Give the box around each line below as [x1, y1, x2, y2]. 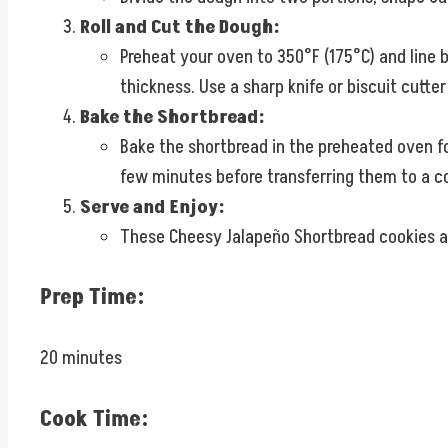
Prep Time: [40, 282, 144, 314]
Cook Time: [40, 403, 148, 435]
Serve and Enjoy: [80, 193, 224, 220]
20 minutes [40, 345, 122, 372]
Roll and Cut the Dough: [80, 13, 279, 40]
